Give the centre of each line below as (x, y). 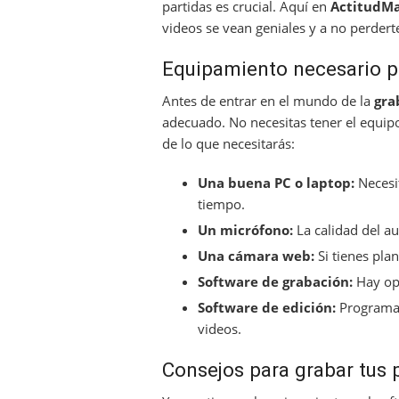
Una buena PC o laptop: (276, 183)
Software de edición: (267, 307)
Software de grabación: (275, 281)
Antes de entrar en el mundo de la (268, 101)
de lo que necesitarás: (228, 143)
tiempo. (221, 204)
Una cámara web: (256, 256)
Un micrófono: (245, 230)
